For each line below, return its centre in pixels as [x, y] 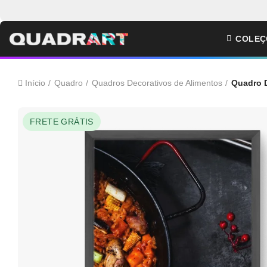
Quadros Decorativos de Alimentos [157, 83]
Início [35, 83]
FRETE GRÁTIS [62, 122]
